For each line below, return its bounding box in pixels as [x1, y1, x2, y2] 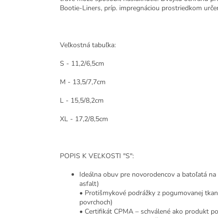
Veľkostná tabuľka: [60, 40, 116, 50]
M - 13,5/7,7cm [60, 77, 106, 87]
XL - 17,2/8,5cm [60, 114, 108, 124]
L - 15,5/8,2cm [60, 96, 104, 106]
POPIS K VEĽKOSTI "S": [60, 151, 134, 161]
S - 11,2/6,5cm [60, 59, 104, 69]
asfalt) [79, 179, 99, 189]
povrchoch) [79, 198, 112, 207]
